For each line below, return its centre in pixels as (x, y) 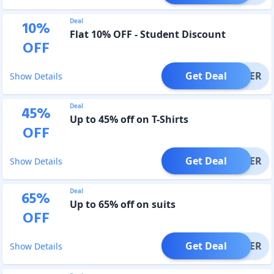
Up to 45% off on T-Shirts (129, 119)
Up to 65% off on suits (122, 204)
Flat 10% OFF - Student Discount (147, 34)
